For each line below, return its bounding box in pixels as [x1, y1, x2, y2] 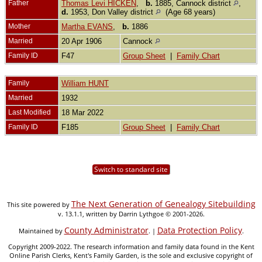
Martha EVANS [61, 22, 113, 31]
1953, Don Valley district [68, 7, 156, 16]
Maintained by [18, 226, 64, 235]
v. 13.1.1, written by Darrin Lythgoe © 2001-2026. [57, 209, 205, 218]
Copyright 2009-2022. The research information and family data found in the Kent [8, 242, 254, 251]
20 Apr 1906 [61, 36, 104, 46]
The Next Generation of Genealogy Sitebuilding [71, 198, 256, 209]
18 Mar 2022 [61, 108, 106, 117]
